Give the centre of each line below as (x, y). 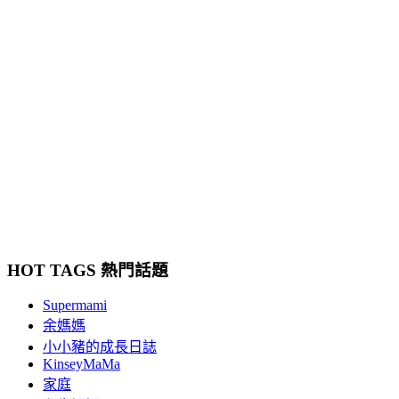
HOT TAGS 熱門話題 (88, 271)
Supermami (75, 305)
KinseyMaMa (81, 363)
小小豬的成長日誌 (100, 346)
